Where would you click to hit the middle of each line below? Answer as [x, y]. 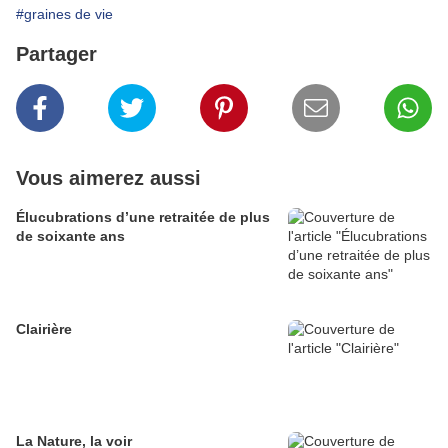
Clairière [44, 329]
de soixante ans [70, 236]
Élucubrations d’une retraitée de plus [143, 217]
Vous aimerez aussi [108, 178]
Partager [56, 54]
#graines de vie [64, 14]
